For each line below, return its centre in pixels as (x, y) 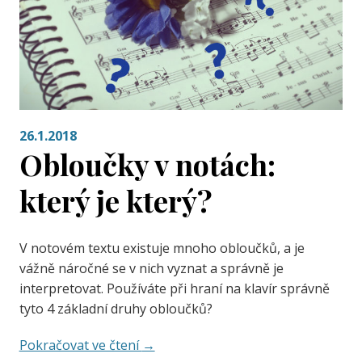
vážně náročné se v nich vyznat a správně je (151, 269)
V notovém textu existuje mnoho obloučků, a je (162, 248)
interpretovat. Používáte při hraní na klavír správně (174, 289)
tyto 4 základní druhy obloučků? (116, 309)
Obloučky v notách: (147, 164)
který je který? (116, 201)
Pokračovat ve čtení (80, 345)
